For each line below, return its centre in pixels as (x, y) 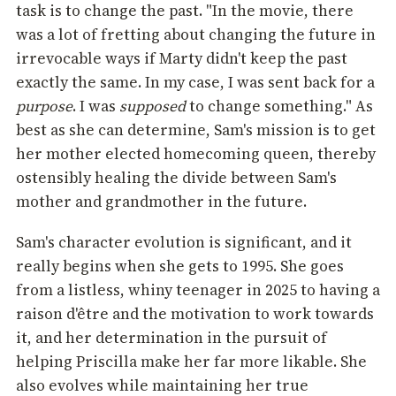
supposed (152, 107)
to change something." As (279, 107)
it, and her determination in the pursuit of (171, 338)
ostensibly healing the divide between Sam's (176, 178)
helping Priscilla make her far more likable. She (191, 362)
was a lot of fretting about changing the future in (196, 35)
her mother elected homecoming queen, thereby (196, 154)
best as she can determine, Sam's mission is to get (196, 130)
